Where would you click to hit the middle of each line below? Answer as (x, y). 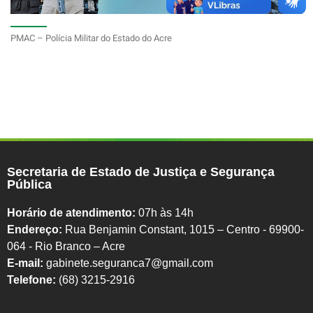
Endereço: (36, 230)
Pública (29, 184)
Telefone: (33, 280)
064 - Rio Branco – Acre (66, 246)
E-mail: (25, 263)
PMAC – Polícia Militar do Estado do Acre (91, 38)
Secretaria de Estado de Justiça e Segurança (141, 172)
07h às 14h (165, 213)
